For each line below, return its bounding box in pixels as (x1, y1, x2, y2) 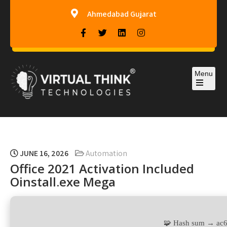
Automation (86, 148, 127, 159)
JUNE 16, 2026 (18, 148, 68, 159)
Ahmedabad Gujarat (87, 9, 157, 19)
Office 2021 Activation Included (10, 160, 194, 177)
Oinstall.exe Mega (10, 173, 116, 190)
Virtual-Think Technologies (10, 103, 200, 129)
